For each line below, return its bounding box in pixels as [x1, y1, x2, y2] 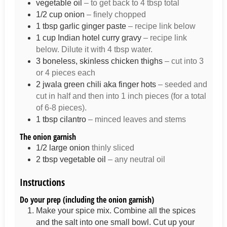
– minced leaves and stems [88, 115, 186, 124]
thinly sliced [91, 143, 134, 152]
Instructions [19, 175, 65, 188]
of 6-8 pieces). [35, 103, 87, 112]
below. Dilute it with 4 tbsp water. [35, 45, 153, 54]
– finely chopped [86, 10, 146, 19]
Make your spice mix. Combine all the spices [35, 206, 196, 215]
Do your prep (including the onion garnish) [19, 194, 154, 206]
